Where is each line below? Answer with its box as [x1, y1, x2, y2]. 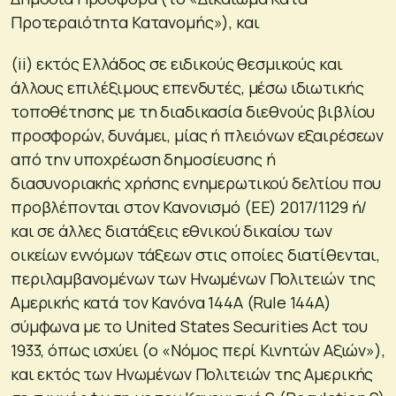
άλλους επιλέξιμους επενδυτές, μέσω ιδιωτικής [11, 76, 364, 98]
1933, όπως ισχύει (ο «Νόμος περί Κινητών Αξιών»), [11, 339, 385, 361]
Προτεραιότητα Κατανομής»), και [11, 11, 260, 33]
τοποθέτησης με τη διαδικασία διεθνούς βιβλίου [11, 100, 376, 122]
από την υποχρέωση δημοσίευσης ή [11, 148, 276, 170]
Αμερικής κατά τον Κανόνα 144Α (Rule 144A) [11, 291, 331, 313]
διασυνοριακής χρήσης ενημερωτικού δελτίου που [11, 171, 382, 194]
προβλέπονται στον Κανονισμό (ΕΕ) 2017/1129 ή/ [11, 195, 368, 217]
